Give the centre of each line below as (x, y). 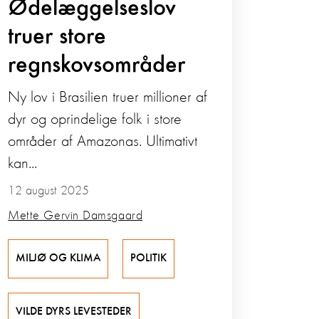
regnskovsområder (97, 66)
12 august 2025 (49, 191)
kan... (23, 164)
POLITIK (149, 259)
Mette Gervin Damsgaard (75, 216)
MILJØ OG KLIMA (58, 259)
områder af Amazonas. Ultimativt (103, 142)
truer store (57, 37)
